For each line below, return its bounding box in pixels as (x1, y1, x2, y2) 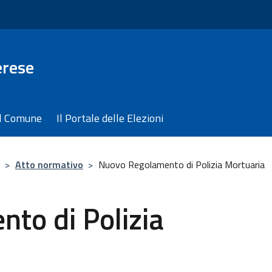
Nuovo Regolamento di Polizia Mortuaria (98, 157, 267, 172)
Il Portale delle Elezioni (56, 110, 163, 126)
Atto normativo (15, 157, 83, 172)
